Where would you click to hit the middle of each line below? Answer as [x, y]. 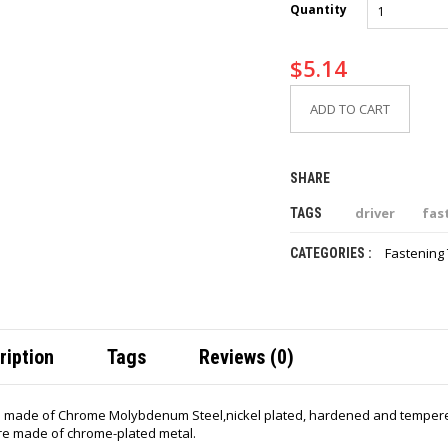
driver [374, 213]
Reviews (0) [246, 357]
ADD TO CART [349, 109]
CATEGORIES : [332, 253]
